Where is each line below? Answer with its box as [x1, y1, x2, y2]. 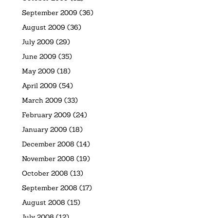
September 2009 [21, 8, 77, 17]
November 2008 [21, 154, 74, 163]
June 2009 [21, 52, 56, 61]
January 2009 [21, 125, 67, 134]
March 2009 [21, 95, 62, 105]
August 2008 [21, 198, 65, 207]
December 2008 [21, 139, 74, 148]
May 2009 [21, 66, 55, 75]
